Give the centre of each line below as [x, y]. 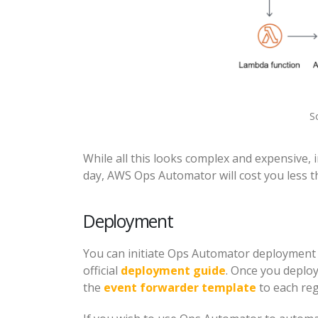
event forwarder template [180, 288]
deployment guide [173, 271]
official [102, 271]
